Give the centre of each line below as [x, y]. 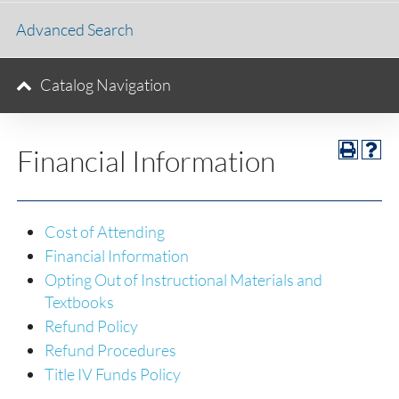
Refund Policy [91, 326]
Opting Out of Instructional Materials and [183, 280]
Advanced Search [75, 29]
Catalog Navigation [106, 85]
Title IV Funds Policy [113, 374]
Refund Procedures [110, 350]
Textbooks [79, 302]
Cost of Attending [105, 232]
